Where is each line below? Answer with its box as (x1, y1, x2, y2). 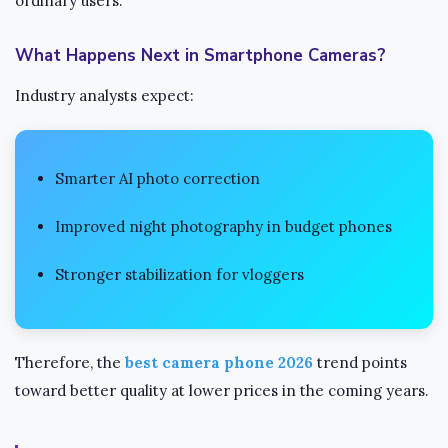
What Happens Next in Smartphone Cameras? (15, 44, 386, 68)
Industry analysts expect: (15, 86, 194, 106)
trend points (313, 353, 407, 373)
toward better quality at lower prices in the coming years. (15, 381, 429, 401)
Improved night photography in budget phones (55, 217, 392, 237)
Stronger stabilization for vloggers (55, 265, 304, 285)
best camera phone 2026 (125, 353, 313, 373)
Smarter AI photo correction (55, 169, 260, 189)
